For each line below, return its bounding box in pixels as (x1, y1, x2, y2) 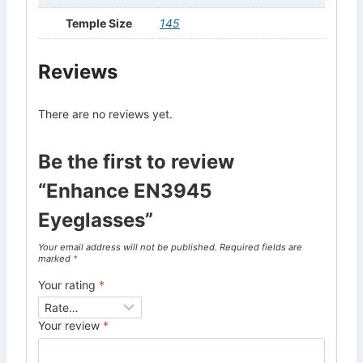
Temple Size (66, 16, 132, 31)
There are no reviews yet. (38, 106, 173, 121)
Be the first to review (38, 149, 234, 173)
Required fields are (220, 241, 302, 253)
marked (38, 252, 73, 264)
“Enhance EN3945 (38, 178, 211, 203)
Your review (38, 318, 103, 332)
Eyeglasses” (38, 207, 153, 232)
